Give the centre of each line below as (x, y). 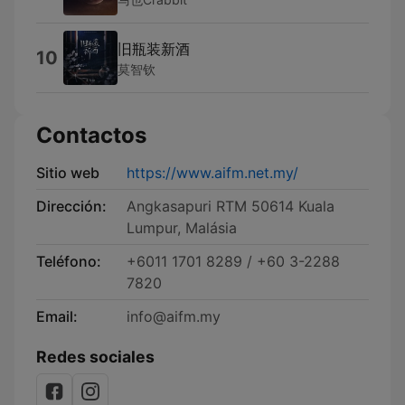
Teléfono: (69, 261)
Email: (57, 316)
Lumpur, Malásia (182, 228)
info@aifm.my (174, 316)
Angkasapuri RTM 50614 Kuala (231, 206)
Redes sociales (95, 357)
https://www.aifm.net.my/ (212, 173)
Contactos (91, 135)
